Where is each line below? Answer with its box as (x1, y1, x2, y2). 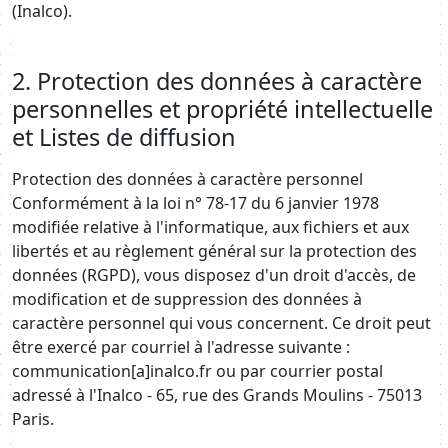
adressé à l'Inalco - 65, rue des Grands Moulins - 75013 (12, 384, 422, 406)
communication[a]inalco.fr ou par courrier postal (12, 360, 383, 382)
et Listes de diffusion (12, 121, 236, 153)
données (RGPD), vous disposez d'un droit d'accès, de (12, 264, 416, 286)
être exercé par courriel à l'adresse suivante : (12, 336, 350, 358)
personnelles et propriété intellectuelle (12, 93, 433, 125)
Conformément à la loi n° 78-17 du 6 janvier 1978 (12, 192, 379, 214)
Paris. (12, 408, 54, 430)
